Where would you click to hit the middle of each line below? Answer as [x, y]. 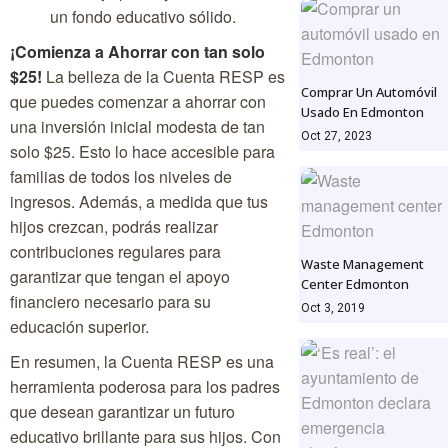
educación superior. [79, 327]
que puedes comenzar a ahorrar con [138, 102]
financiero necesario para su [110, 302]
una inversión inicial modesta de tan [137, 127]
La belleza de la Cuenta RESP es [163, 77]
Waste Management [362, 264]
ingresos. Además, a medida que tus [139, 202]
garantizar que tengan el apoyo [120, 277]
